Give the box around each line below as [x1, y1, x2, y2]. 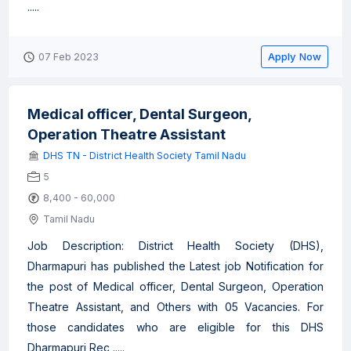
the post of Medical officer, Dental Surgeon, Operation [27, 280, 324, 293]
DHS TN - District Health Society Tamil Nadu [43, 150, 246, 161]
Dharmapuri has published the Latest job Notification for [27, 259, 324, 273]
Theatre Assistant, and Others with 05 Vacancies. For [27, 300, 324, 313]
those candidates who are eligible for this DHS [27, 320, 324, 334]
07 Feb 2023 [38, 51, 99, 63]
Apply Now [268, 50, 321, 63]
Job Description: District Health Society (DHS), [27, 239, 324, 252]
